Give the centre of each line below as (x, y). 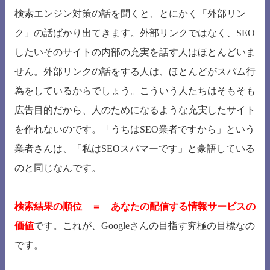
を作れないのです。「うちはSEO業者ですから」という (135, 130)
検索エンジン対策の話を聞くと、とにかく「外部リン (130, 14)
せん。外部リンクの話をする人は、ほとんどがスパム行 (135, 72)
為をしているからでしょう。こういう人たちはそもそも (135, 91)
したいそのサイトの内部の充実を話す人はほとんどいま (135, 52)
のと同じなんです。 (58, 168)
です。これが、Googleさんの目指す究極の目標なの (144, 226)
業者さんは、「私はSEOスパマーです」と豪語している (135, 149)
